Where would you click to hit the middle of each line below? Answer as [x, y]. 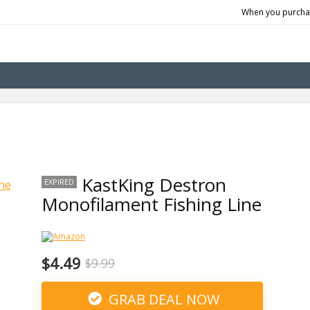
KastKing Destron [154, 185]
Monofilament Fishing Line [151, 204]
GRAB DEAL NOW [163, 299]
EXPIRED [59, 182]
